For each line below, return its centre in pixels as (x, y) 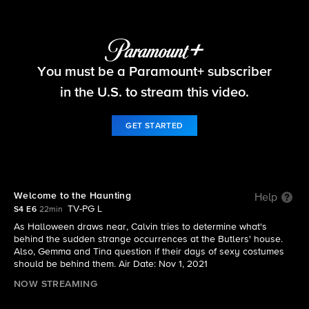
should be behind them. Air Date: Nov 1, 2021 (111, 264)
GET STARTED (154, 126)
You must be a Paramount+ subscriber (154, 71)
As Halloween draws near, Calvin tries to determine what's (140, 227)
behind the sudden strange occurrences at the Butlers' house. (148, 239)
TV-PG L (85, 209)
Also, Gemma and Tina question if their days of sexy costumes (149, 252)
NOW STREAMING (56, 284)
